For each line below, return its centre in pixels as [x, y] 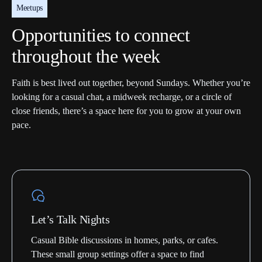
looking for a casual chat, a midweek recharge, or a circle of [122, 96]
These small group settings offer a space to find [118, 254]
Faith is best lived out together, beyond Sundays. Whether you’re [131, 82]
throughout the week [86, 56]
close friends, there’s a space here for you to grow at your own [126, 111]
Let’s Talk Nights [70, 219]
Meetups [30, 8]
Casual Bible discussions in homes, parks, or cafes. [125, 240]
